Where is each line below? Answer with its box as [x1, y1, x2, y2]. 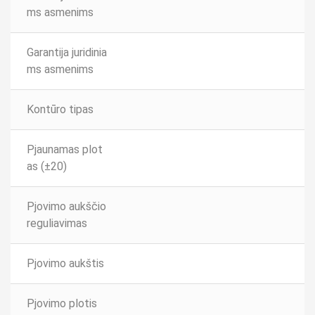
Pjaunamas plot [26, 143, 103, 157]
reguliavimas [26, 217, 87, 231]
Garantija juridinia [26, 46, 107, 60]
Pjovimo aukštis [26, 257, 104, 271]
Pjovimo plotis [26, 297, 97, 311]
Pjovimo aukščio [26, 200, 106, 214]
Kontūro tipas [26, 103, 94, 117]
